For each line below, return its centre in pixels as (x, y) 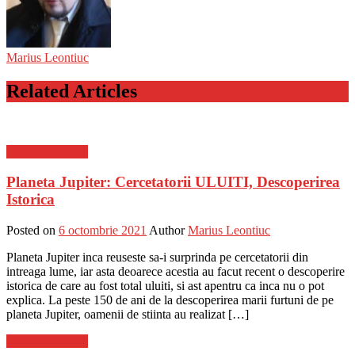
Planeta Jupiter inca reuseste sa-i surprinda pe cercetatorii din (157, 258)
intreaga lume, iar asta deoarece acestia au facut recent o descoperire (176, 272)
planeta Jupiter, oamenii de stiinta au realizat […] (128, 315)
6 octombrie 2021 (103, 231)
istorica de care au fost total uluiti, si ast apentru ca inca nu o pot (165, 286)
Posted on (31, 231)
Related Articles (72, 91)
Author (167, 231)
